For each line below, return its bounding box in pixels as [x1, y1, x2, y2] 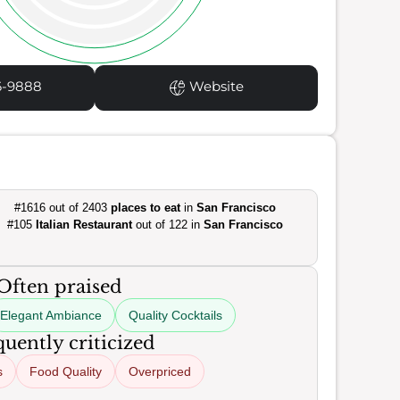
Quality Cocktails [129, 308, 222, 322]
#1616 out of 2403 [14, 201, 112, 214]
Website [185, 78, 244, 96]
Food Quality [29, 364, 102, 379]
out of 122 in [132, 218, 204, 231]
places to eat [111, 201, 181, 214]
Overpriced [129, 364, 191, 379]
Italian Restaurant [36, 218, 133, 231]
